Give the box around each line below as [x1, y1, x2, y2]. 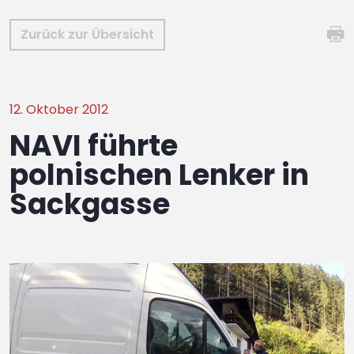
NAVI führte [9, 126, 178, 166]
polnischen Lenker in [9, 155, 309, 195]
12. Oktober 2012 [9, 100, 108, 119]
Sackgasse [9, 184, 170, 224]
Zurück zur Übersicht [21, 25, 154, 43]
